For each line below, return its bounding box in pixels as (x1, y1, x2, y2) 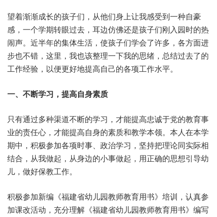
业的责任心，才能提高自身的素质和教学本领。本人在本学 (7, 126, 209, 138)
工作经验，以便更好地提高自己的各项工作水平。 (7, 63, 178, 74)
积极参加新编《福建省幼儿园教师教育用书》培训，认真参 (7, 191, 209, 202)
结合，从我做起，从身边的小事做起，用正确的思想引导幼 (7, 153, 209, 164)
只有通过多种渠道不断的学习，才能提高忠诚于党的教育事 (7, 113, 209, 124)
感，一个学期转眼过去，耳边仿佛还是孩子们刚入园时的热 (7, 24, 209, 35)
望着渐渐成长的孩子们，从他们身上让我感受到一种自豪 (7, 11, 201, 22)
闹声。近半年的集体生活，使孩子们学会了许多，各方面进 (7, 37, 209, 48)
